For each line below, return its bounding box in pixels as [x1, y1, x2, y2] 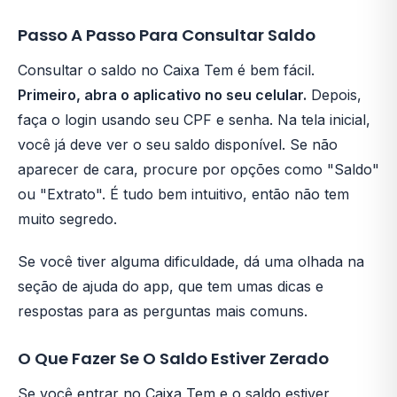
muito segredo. [18, 210, 117, 228]
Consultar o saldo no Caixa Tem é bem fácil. [18, 61, 315, 79]
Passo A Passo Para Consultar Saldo [18, 24, 315, 46]
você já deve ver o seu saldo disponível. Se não [18, 136, 338, 153]
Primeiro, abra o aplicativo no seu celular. [18, 86, 307, 104]
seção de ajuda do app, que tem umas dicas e [18, 277, 323, 295]
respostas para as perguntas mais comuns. [18, 302, 307, 320]
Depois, [307, 86, 362, 104]
